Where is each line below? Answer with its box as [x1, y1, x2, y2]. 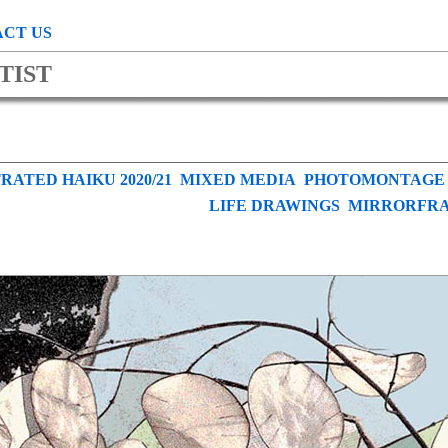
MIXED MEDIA [180, 171, 296, 188]
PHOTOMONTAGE [304, 171, 445, 188]
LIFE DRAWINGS [209, 197, 340, 214]
